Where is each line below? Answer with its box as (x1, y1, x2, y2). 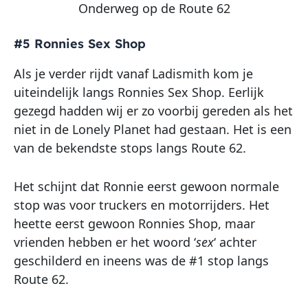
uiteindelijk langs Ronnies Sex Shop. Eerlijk (14, 84, 264, 101)
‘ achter (214, 233, 256, 250)
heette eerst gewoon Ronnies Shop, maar (14, 214, 255, 232)
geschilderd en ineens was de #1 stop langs (14, 252, 269, 269)
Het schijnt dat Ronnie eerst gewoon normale (14, 177, 279, 195)
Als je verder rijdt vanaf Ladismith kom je (14, 65, 253, 82)
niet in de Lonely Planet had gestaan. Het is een (14, 121, 291, 138)
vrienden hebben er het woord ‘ (14, 233, 196, 250)
